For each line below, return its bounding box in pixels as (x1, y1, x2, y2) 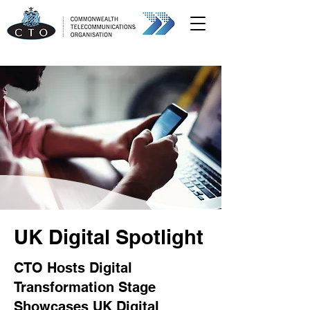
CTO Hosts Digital (14, 259, 132, 276)
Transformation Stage (14, 279, 156, 295)
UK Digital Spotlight (14, 225, 203, 249)
